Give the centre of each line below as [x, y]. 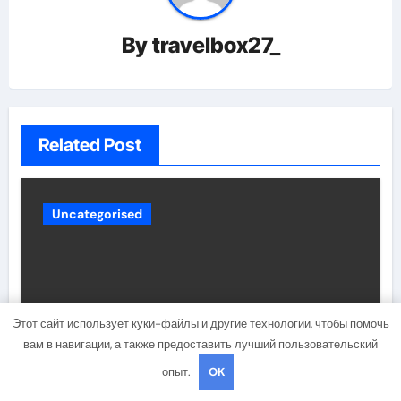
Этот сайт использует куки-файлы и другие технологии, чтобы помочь [200, 323]
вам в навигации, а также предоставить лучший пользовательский [200, 344]
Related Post [90, 145]
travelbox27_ [216, 45]
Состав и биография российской [199, 385]
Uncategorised [97, 213]
